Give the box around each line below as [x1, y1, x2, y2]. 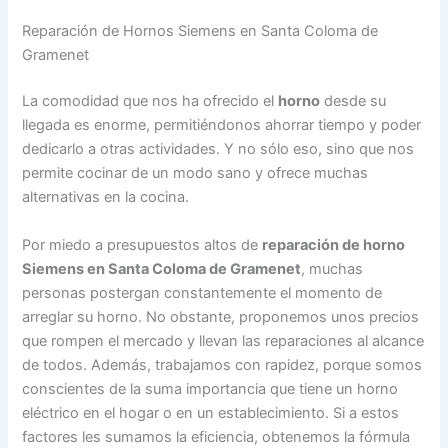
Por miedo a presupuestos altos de [22, 235, 263, 254]
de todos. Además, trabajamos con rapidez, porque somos [22, 355, 423, 374]
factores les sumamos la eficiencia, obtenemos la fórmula [22, 427, 411, 446]
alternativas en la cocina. [22, 188, 190, 207]
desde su [320, 92, 387, 111]
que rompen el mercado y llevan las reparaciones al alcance [22, 331, 425, 350]
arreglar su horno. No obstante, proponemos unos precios [22, 307, 420, 326]
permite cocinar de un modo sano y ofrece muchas [22, 164, 369, 183]
